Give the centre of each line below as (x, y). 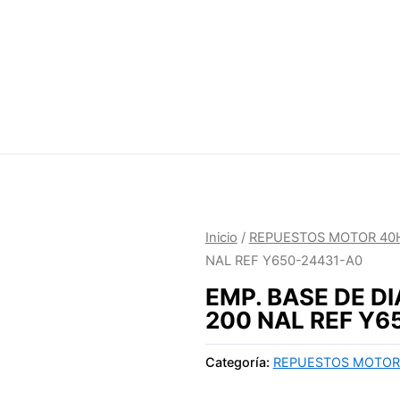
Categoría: (239, 362)
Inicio (221, 237)
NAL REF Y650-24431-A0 (283, 260)
